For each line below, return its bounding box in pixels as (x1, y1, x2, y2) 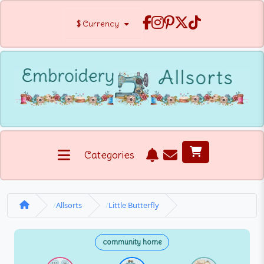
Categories (84, 148, 134, 161)
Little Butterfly (108, 199, 159, 210)
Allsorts (56, 199, 82, 210)
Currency (82, 18, 119, 29)
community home (102, 237, 162, 247)
